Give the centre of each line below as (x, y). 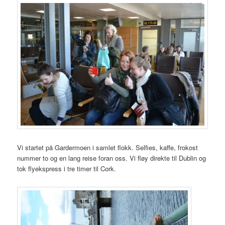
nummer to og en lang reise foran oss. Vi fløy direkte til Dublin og (112, 158)
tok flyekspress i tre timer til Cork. (67, 168)
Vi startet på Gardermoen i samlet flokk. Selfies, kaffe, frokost (108, 147)
